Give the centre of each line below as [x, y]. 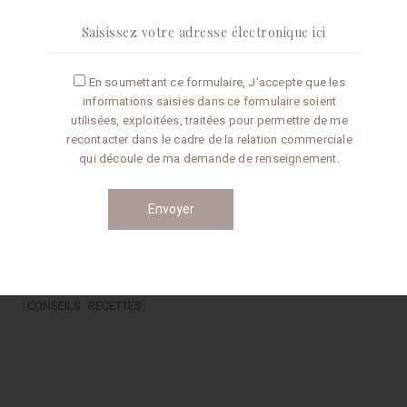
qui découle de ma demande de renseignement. [209, 159]
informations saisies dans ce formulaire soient [209, 101]
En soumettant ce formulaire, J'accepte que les [217, 82]
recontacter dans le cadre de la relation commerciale [209, 139]
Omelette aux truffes [110, 129]
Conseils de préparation [119, 194]
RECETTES [115, 306]
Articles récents [90, 91]
